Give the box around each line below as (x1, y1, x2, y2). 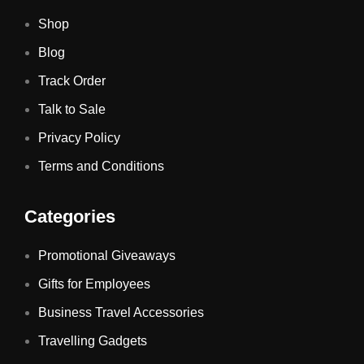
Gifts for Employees (38, 277, 150, 292)
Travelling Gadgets (38, 334, 147, 349)
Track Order (38, 74, 106, 89)
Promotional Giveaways (38, 249, 175, 263)
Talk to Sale (38, 102, 106, 117)
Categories (24, 206, 115, 227)
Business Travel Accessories (38, 305, 204, 320)
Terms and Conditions (38, 159, 164, 174)
